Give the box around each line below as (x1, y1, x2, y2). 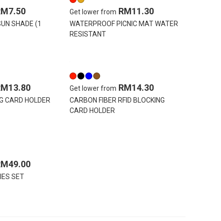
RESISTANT (70, 30, 106, 38)
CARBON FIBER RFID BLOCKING (70, 96, 165, 105)
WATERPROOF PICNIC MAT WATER (70, 20, 178, 28)
